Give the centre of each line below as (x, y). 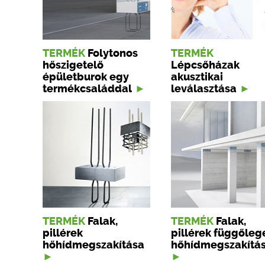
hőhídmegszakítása (93, 245)
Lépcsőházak (205, 65)
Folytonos (113, 54)
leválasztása (204, 89)
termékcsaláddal (87, 89)
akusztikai (197, 77)
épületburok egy (86, 77)
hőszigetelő (73, 65)
